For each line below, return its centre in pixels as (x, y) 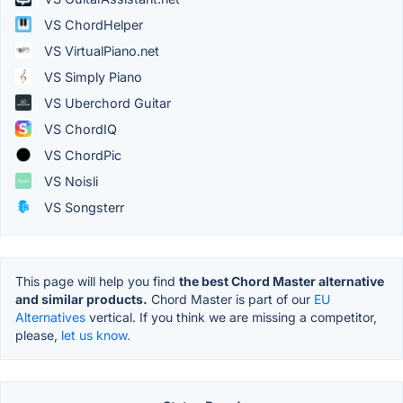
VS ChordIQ (79, 129)
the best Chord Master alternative (282, 281)
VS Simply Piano (91, 76)
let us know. (96, 335)
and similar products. (81, 299)
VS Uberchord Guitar (106, 103)
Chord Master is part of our (231, 299)
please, (38, 335)
